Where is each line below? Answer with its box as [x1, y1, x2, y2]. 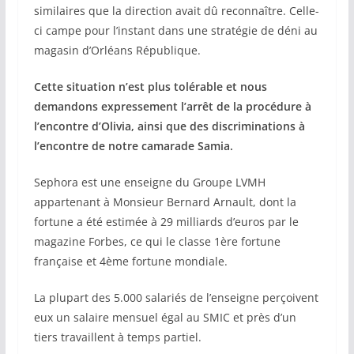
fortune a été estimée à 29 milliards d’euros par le [33, 214, 299, 230]
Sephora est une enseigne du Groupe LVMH [33, 175, 265, 190]
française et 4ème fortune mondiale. [33, 254, 228, 269]
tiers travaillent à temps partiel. [33, 330, 201, 345]
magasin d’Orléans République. [33, 43, 201, 58]
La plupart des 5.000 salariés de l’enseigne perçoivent [33, 290, 318, 306]
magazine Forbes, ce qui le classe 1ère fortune [33, 234, 281, 250]
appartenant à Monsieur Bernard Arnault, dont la [33, 194, 296, 210]
